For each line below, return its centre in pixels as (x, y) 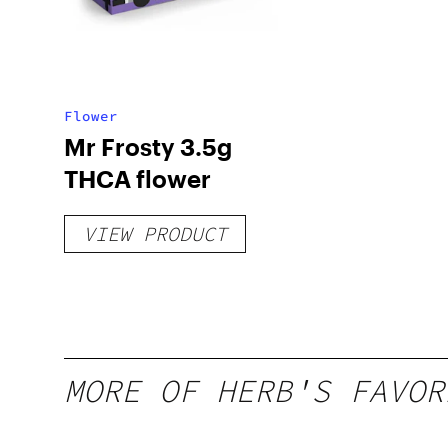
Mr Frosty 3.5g (148, 146)
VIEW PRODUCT (155, 233)
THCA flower (137, 178)
